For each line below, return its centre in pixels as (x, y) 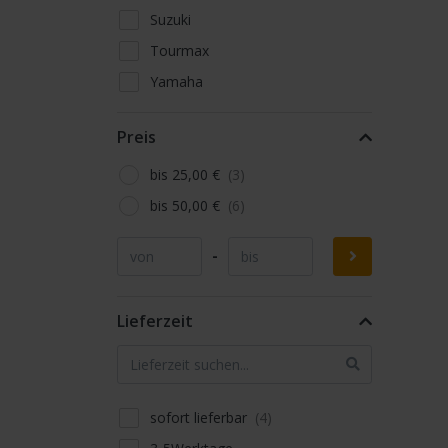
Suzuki (171, 19)
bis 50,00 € (187, 205)
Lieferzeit (155, 320)
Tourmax (180, 50)
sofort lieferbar (201, 417)
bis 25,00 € (187, 174)
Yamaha (177, 81)
